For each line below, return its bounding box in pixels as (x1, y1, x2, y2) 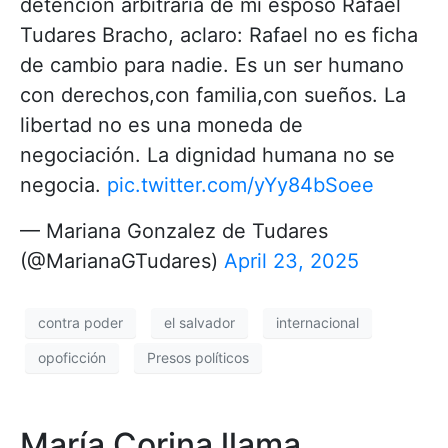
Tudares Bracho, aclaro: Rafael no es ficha (20, 22, 418, 47)
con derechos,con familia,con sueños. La (20, 82, 406, 107)
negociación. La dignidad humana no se (20, 142, 395, 167)
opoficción (38, 349, 106, 367)
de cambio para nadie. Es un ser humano (20, 52, 404, 77)
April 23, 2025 (224, 248, 359, 273)
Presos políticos (147, 349, 249, 367)
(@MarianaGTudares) (20, 248, 224, 273)
